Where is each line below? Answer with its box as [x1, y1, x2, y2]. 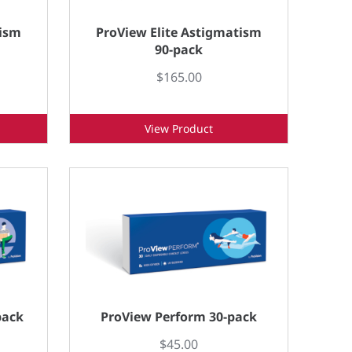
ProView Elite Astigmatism [96, 23, 262, 41]
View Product [145, 121, 213, 137]
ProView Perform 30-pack [101, 307, 257, 325]
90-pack [155, 40, 203, 58]
